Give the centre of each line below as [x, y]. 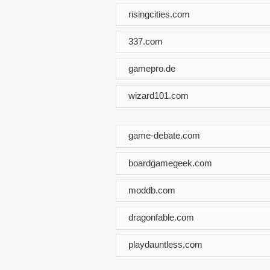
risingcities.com [159, 14]
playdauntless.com [165, 244]
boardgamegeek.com [170, 163]
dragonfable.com [161, 217]
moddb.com [152, 190]
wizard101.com [159, 95]
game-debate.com [164, 135]
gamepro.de [152, 68]
